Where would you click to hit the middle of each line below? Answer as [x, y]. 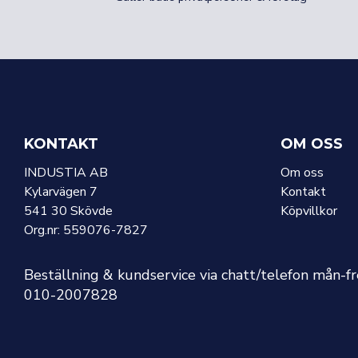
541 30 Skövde [68, 211]
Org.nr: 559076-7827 [86, 230]
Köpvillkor [309, 211]
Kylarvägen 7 [61, 191]
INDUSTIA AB [66, 173]
